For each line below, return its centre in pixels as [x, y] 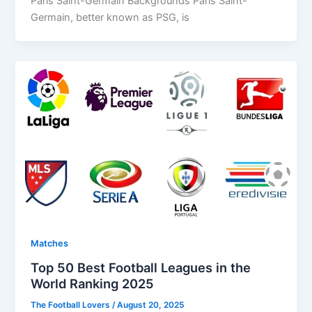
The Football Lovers [72, 305]
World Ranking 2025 [93, 283]
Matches [50, 243]
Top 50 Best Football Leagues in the [141, 267]
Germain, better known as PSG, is [110, 18]
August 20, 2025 [151, 305]
